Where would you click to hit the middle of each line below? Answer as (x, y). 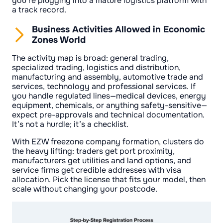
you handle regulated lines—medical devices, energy (109, 96)
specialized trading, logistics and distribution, (96, 67)
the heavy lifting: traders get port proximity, (93, 151)
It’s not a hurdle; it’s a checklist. (70, 124)
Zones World (59, 40)
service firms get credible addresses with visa (97, 170)
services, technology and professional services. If (104, 86)
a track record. (39, 10)
